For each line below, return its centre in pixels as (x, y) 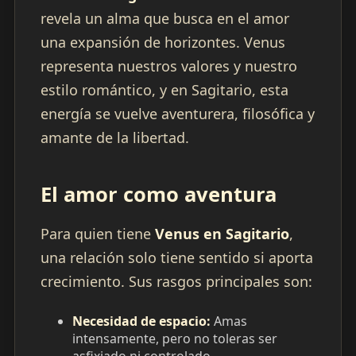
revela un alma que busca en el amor (164, 19)
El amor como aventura (158, 195)
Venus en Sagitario (222, 234)
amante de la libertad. (114, 138)
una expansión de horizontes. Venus (163, 43)
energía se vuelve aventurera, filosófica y (177, 114)
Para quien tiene (97, 234)
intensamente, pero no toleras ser (174, 339)
